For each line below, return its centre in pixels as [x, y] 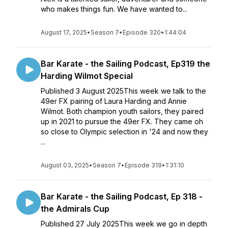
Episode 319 [143, 165]
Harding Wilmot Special [87, 76]
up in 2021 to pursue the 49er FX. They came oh [122, 121]
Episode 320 [142, 32]
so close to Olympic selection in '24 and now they [124, 132]
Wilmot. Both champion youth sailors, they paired [122, 111]
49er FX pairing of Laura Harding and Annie [114, 101]
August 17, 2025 [64, 32]
